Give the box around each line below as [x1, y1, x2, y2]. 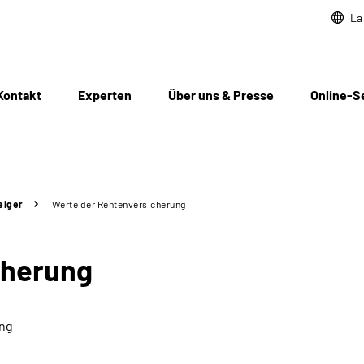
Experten [78, 87, 132, 102]
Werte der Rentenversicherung [51, 198, 186, 210]
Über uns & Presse [168, 87, 274, 102]
